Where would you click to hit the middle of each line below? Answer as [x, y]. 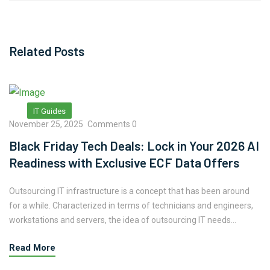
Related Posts [47, 51]
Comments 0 [112, 124]
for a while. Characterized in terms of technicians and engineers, [131, 206]
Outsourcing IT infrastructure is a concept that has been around [129, 191]
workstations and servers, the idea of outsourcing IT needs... [123, 220]
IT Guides [49, 111]
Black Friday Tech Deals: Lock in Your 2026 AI [134, 146]
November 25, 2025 [46, 124]
